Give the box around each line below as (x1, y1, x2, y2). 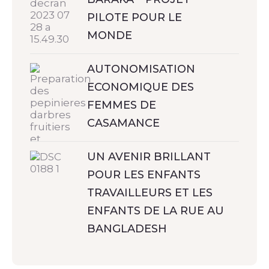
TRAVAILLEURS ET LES (87, 186, 213, 199)
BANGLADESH (87, 222, 167, 235)
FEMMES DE (87, 98, 156, 112)
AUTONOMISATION (87, 62, 195, 76)
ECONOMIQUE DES (87, 80, 194, 94)
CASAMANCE (87, 116, 160, 130)
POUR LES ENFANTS (87, 168, 201, 181)
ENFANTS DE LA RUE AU (87, 204, 224, 217)
